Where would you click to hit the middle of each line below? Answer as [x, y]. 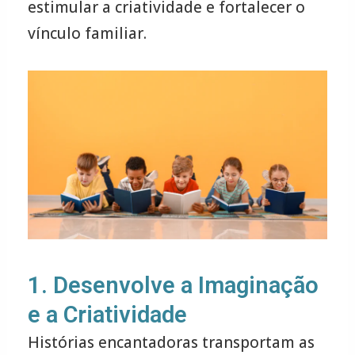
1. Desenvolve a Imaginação [173, 285]
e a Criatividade [107, 314]
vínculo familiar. [87, 33]
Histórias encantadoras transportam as [171, 342]
